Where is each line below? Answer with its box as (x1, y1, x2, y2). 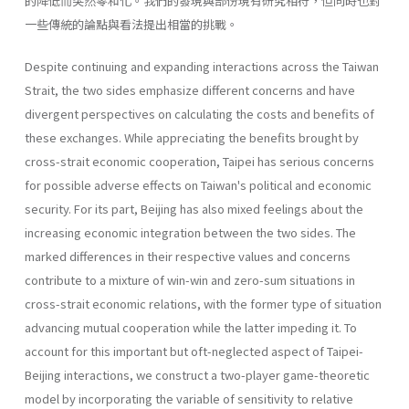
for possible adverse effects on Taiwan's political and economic (25, 175, 372, 194)
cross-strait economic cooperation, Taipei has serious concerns (25, 152, 374, 170)
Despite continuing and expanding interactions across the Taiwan (25, 57, 379, 75)
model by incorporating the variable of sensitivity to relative (25, 389, 353, 407)
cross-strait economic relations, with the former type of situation (25, 294, 382, 312)
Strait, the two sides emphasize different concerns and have (25, 80, 355, 99)
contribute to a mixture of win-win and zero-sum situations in (25, 270, 355, 288)
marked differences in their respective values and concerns (25, 246, 351, 265)
